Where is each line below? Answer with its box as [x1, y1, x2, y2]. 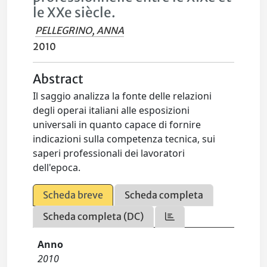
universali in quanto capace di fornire [33, 118, 201, 131]
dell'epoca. [33, 161, 81, 174]
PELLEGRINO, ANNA [35, 24, 125, 36]
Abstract [33, 72, 84, 87]
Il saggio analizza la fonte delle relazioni [33, 89, 212, 103]
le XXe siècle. [33, 4, 116, 21]
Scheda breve [43, 189, 104, 201]
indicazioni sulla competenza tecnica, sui [33, 132, 216, 145]
